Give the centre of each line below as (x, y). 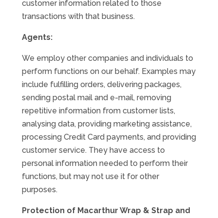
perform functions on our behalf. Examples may (109, 71)
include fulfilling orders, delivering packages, (101, 84)
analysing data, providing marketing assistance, (107, 124)
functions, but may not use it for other (90, 176)
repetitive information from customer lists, (98, 111)
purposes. (39, 190)
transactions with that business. (78, 16)
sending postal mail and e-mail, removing (96, 98)
